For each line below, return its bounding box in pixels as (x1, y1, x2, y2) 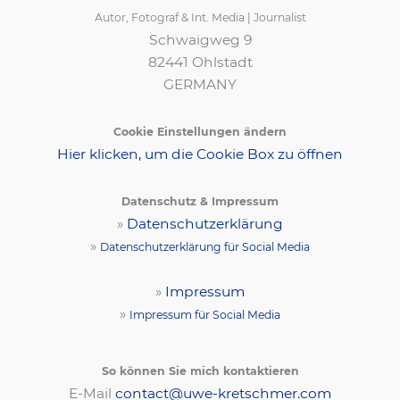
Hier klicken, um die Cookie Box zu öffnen (57, 146, 343, 163)
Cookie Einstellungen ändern (113, 125, 287, 139)
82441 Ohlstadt (147, 54, 253, 71)
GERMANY (163, 76, 237, 94)
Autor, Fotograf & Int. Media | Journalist (94, 11, 306, 25)
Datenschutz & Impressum (121, 195, 279, 209)
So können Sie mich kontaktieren (101, 364, 299, 379)
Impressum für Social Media (129, 308, 280, 322)
